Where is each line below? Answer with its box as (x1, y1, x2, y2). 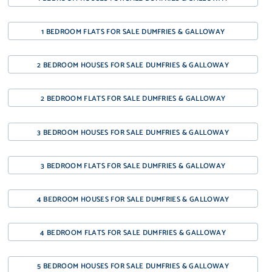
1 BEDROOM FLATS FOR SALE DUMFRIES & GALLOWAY (41, 26, 225, 38)
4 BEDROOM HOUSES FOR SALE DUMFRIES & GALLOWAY (36, 193, 229, 205)
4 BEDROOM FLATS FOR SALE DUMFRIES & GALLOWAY (40, 227, 226, 239)
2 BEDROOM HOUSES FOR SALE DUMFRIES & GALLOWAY (37, 59, 229, 72)
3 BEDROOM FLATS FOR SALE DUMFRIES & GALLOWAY (40, 160, 226, 172)
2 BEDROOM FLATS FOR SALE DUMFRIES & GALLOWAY (40, 93, 226, 105)
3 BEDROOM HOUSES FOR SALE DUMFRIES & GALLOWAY (37, 126, 229, 138)
